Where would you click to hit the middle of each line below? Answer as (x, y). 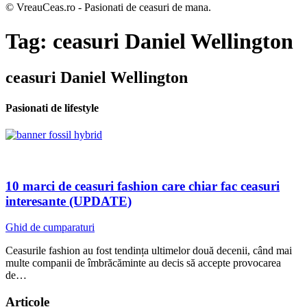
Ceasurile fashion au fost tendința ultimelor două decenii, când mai (149, 251)
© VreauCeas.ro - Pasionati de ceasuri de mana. (108, 8)
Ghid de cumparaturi (50, 228)
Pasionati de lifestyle (52, 108)
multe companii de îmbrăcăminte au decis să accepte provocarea (143, 263)
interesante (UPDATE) (69, 201)
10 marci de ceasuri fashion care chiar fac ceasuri (143, 186)
